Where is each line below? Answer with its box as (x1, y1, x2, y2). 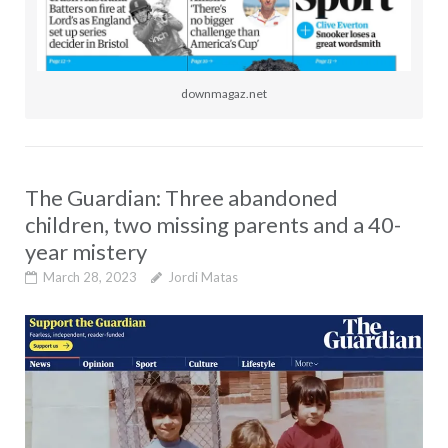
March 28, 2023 (42, 269, 137, 286)
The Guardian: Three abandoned (24, 184, 338, 212)
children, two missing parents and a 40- (24, 211, 401, 239)
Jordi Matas (167, 269, 238, 286)
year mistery (24, 238, 147, 266)
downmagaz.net (181, 86, 267, 102)
